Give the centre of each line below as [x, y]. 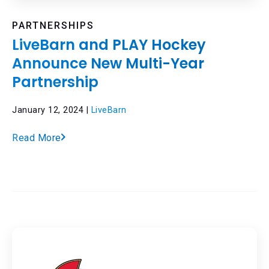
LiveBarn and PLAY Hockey [109, 44]
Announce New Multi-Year [108, 63]
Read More [37, 138]
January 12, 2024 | [52, 110]
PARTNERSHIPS [53, 25]
